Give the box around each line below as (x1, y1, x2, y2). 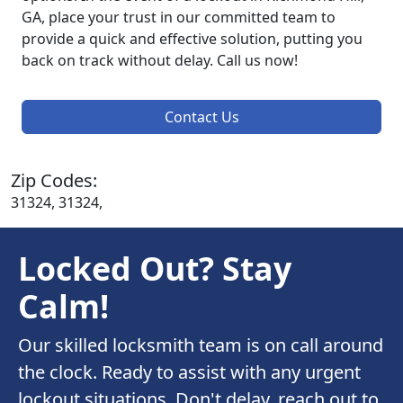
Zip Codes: (11, 168, 97, 193)
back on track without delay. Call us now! (22, 50, 298, 71)
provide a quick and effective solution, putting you (22, 29, 363, 49)
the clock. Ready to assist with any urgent (18, 360, 361, 385)
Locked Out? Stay (18, 246, 291, 291)
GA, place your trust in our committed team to (22, 7, 336, 28)
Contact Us (164, 107, 239, 128)
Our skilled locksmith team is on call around (18, 333, 383, 358)
